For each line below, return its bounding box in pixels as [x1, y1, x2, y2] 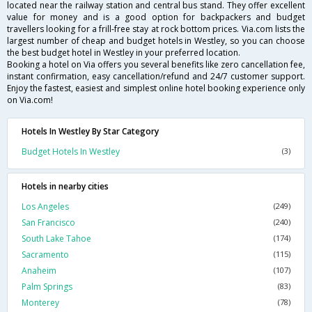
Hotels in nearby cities [22, 180, 109, 193]
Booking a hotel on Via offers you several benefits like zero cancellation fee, [7, 58, 305, 71]
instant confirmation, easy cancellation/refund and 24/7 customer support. [7, 70, 305, 83]
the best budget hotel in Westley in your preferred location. [7, 47, 240, 59]
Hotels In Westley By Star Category [22, 125, 159, 138]
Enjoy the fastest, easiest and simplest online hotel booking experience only [7, 82, 305, 95]
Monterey [22, 297, 59, 309]
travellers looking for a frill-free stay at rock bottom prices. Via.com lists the [7, 23, 305, 36]
